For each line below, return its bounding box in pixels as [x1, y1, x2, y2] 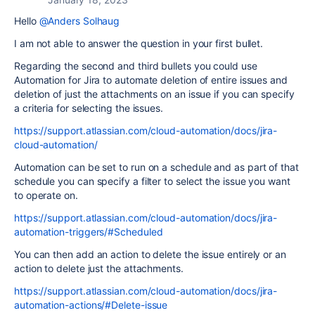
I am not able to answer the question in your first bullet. [14, 37, 264, 49]
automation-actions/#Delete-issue [14, 299, 168, 311]
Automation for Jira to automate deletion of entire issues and [14, 74, 288, 86]
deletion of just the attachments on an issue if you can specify [14, 88, 295, 100]
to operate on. [14, 189, 78, 201]
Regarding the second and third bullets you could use [14, 60, 257, 72]
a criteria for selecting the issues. [14, 102, 163, 114]
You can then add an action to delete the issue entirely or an [14, 248, 286, 260]
